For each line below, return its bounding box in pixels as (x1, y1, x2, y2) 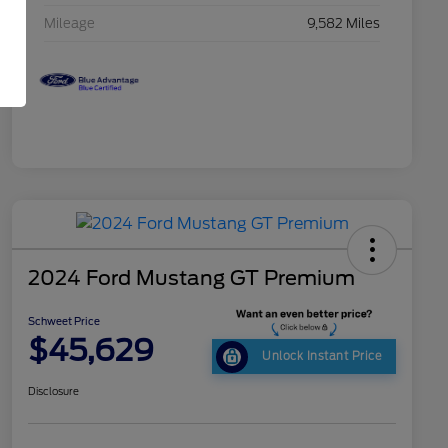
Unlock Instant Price (262, 349, 382, 364)
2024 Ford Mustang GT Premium (28, 266, 355, 291)
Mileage (44, 16, 95, 32)
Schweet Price (28, 315, 100, 328)
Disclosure (28, 385, 79, 398)
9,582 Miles (307, 16, 380, 32)
